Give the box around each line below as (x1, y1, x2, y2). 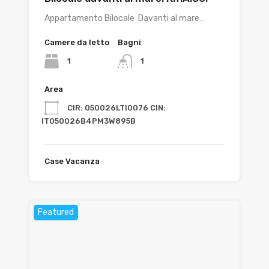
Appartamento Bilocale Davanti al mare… (44, 13, 205, 24)
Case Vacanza (44, 157, 100, 166)
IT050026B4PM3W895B (41, 116, 136, 126)
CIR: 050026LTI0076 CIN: (67, 103, 166, 113)
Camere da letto (44, 38, 109, 47)
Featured (38, 207, 74, 218)
